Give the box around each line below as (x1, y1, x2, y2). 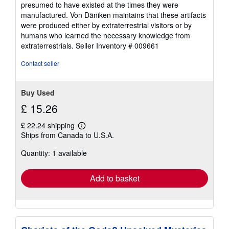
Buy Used (21, 87, 55, 98)
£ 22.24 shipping (21, 120, 77, 130)
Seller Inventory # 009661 (76, 40, 159, 51)
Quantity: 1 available (21, 148, 87, 158)
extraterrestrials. (21, 40, 76, 51)
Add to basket (89, 172, 140, 184)
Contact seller (21, 59, 59, 67)
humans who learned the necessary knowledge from (21, 30, 190, 40)
